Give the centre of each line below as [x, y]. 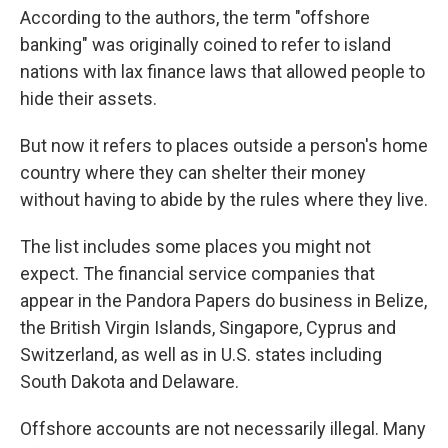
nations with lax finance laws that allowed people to [222, 71]
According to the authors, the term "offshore [195, 17]
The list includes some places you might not [195, 246]
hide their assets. [88, 98]
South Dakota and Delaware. [129, 381]
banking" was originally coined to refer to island [205, 44]
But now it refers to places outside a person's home [224, 145]
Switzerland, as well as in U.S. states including [201, 354]
